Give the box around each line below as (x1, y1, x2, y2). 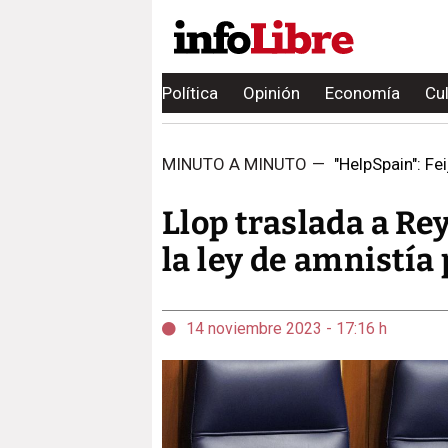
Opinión (243, 83, 300, 103)
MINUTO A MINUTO (162, 154, 307, 174)
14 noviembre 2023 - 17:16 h (186, 319, 387, 338)
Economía (325, 83, 400, 103)
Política (162, 83, 218, 103)
